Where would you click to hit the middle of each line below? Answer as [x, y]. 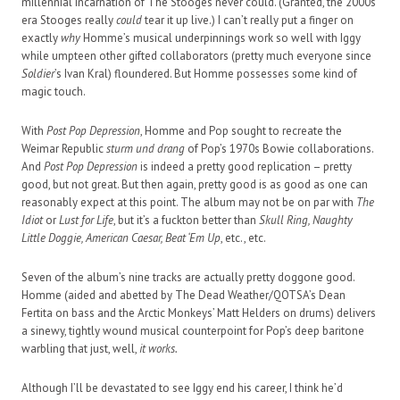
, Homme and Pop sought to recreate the [241, 130]
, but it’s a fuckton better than [186, 220]
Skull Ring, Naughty [306, 220]
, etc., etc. [243, 237]
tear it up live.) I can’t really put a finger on [248, 20]
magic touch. [54, 91]
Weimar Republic [64, 148]
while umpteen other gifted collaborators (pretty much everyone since [196, 55]
